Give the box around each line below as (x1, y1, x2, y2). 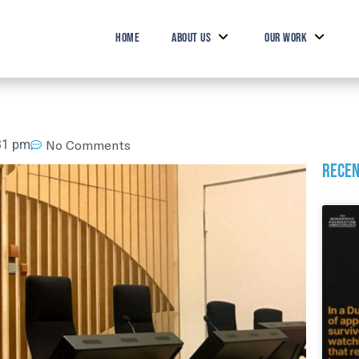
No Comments (46, 136, 131, 152)
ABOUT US (171, 30, 212, 46)
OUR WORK (264, 30, 308, 46)
